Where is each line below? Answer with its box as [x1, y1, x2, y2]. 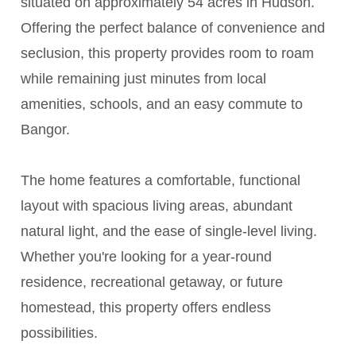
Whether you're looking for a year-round [21, 249, 273, 265]
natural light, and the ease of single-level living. [21, 223, 318, 240]
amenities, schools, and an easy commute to [21, 96, 304, 113]
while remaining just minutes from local [21, 71, 267, 87]
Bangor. [21, 122, 71, 138]
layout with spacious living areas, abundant [21, 198, 293, 215]
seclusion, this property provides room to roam [21, 45, 315, 62]
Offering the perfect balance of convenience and [21, 20, 326, 37]
